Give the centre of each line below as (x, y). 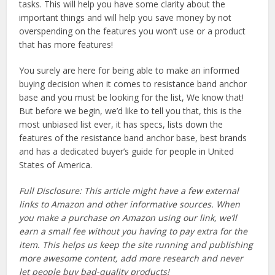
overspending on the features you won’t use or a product (133, 31)
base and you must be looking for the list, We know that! (132, 98)
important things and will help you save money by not (126, 18)
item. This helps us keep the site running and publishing (136, 245)
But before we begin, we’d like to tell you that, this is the (131, 111)
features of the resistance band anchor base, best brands (133, 138)
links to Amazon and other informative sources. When (130, 204)
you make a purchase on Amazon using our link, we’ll (128, 218)
